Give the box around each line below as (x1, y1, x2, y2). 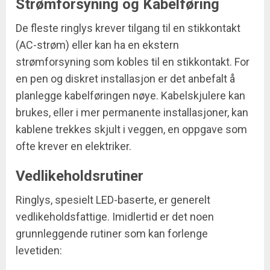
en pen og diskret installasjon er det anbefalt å (16, 72, 235, 86)
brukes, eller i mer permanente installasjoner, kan (16, 106, 248, 119)
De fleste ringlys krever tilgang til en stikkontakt (16, 22, 240, 35)
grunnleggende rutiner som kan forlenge (16, 227, 208, 240)
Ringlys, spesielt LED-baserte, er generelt (16, 193, 210, 207)
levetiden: (16, 244, 62, 257)
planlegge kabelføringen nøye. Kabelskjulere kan (16, 89, 245, 102)
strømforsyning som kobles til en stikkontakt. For (16, 55, 250, 69)
